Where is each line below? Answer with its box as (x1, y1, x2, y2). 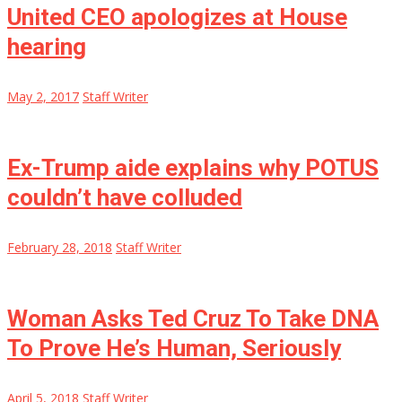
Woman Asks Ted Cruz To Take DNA (7, 305, 379, 333)
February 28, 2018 (7, 239, 112, 257)
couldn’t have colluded (7, 184, 242, 212)
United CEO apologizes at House (7, 4, 347, 31)
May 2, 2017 (7, 88, 79, 106)
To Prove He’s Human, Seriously (7, 335, 341, 363)
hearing (7, 33, 86, 61)
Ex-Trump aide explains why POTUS (7, 154, 379, 182)
